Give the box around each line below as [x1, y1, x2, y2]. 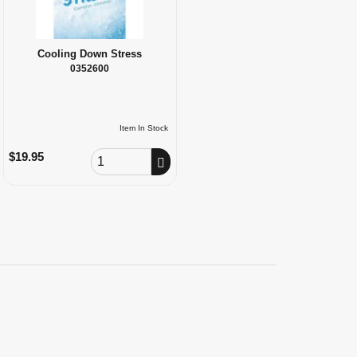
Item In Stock [120, 123, 169, 132]
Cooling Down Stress [37, 47, 143, 60]
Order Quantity [90, 148, 166, 162]
